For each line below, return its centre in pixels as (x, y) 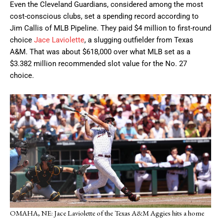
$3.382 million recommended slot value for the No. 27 (98, 63)
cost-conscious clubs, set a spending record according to (104, 16)
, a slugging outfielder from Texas (139, 40)
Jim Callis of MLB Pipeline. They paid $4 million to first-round (110, 28)
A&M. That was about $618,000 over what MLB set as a (100, 52)
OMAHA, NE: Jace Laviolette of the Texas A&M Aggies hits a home (107, 213)
